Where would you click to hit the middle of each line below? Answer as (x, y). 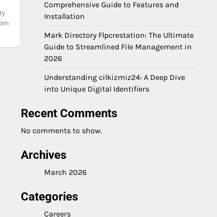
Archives (44, 155)
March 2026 (65, 172)
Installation (64, 16)
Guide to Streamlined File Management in (118, 47)
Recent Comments (69, 113)
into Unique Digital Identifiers (97, 89)
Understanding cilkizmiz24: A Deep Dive (115, 77)
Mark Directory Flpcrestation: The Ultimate (119, 35)
